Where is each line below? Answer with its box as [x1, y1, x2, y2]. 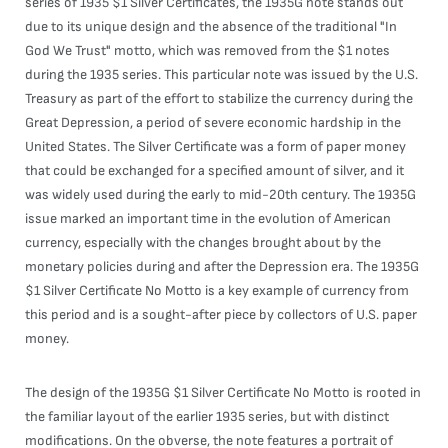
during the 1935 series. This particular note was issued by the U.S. [25, 66, 418, 83]
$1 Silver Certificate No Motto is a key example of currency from [25, 282, 409, 299]
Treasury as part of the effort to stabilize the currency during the [25, 90, 413, 107]
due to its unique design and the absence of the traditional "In [25, 18, 397, 35]
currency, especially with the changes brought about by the [25, 234, 381, 251]
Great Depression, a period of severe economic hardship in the [25, 114, 401, 131]
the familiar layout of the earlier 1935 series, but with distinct [25, 408, 389, 425]
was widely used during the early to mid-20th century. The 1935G [25, 186, 416, 203]
